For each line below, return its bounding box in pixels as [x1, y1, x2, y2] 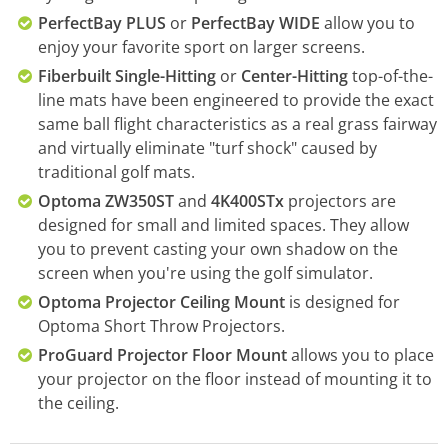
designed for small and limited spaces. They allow [38, 214, 409, 236]
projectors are [284, 190, 396, 212]
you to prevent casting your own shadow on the [38, 238, 398, 260]
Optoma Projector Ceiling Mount [38, 291, 285, 313]
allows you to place [287, 344, 434, 366]
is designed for [285, 291, 400, 313]
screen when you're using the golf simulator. [38, 262, 373, 284]
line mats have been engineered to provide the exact [38, 89, 434, 111]
